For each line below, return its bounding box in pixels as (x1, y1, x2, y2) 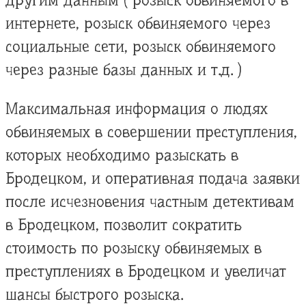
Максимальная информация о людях (5, 99, 268, 118)
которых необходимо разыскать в (5, 145, 238, 165)
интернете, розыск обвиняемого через (5, 14, 270, 33)
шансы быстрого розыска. (5, 285, 183, 304)
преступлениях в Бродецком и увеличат (5, 262, 286, 281)
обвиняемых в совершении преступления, (5, 122, 297, 141)
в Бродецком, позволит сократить (5, 215, 242, 234)
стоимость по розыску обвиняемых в (5, 238, 262, 258)
